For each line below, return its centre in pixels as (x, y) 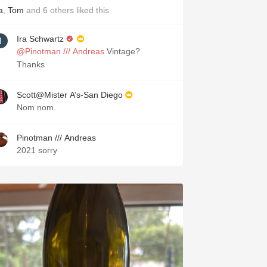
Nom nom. (36, 107)
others (62, 10)
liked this (91, 10)
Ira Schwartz (40, 39)
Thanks (31, 64)
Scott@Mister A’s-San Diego (70, 95)
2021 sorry (37, 150)
